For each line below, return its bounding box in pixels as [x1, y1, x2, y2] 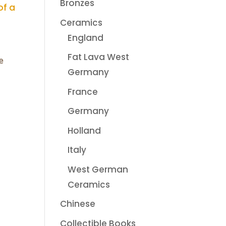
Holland [68, 124, 101, 137]
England [68, 31, 104, 44]
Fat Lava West [68, 51, 130, 63]
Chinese [60, 198, 96, 210]
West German [68, 163, 129, 176]
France [68, 85, 98, 98]
